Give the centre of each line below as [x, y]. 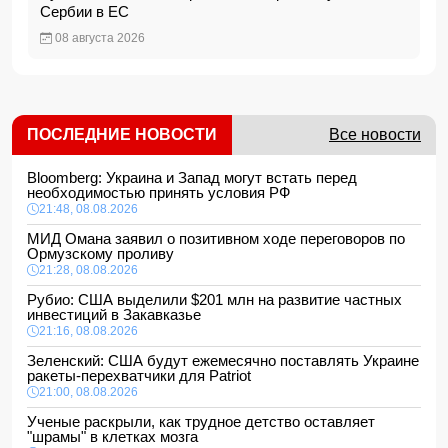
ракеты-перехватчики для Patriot [143, 375]
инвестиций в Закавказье [118, 314]
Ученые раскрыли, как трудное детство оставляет [201, 421]
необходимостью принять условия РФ [162, 192]
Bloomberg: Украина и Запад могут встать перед [192, 177]
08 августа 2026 [98, 38]
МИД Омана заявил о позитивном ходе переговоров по [216, 238]
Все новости [375, 134]
